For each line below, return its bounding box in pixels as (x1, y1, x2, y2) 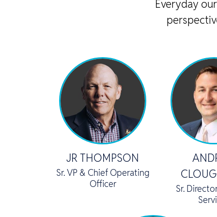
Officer (89, 178, 116, 189)
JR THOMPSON (66, 151, 139, 165)
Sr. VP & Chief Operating (56, 167, 150, 178)
